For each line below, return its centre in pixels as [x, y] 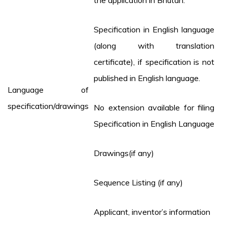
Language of [48, 90]
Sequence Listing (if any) [138, 183]
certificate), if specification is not [154, 62]
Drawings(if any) [124, 153]
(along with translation [154, 46]
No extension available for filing [154, 108]
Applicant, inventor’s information [152, 212]
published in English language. [147, 78]
